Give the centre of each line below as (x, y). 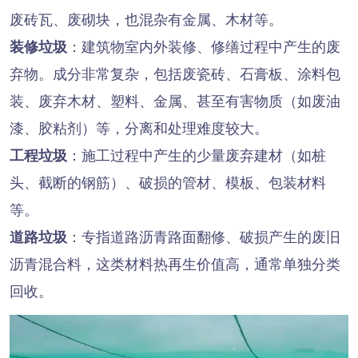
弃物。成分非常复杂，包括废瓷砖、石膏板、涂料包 (175, 75)
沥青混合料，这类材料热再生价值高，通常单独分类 (175, 265)
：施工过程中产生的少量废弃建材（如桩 (196, 156)
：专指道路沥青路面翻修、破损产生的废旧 (203, 238)
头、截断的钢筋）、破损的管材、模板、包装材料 (167, 183)
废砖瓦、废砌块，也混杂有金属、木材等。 (146, 20)
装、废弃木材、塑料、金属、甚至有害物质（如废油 (175, 102)
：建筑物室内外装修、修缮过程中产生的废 (203, 48)
